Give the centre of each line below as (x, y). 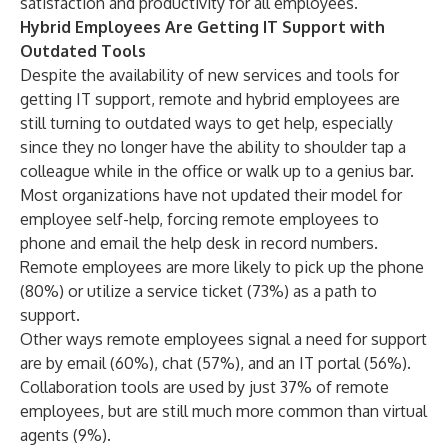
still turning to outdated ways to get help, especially (206, 123)
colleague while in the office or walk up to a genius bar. (217, 171)
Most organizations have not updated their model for (211, 195)
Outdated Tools (83, 51)
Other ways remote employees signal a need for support (223, 339)
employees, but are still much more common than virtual (223, 411)
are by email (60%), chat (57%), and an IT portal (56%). (215, 363)
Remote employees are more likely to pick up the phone (222, 267)
